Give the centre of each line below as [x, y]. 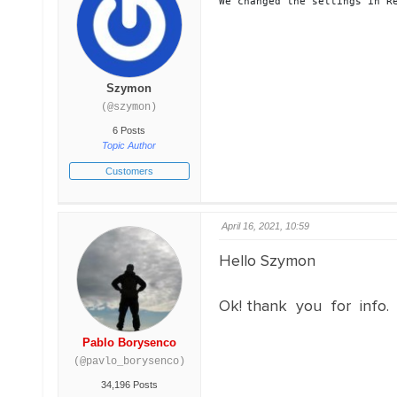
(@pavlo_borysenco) [129, 362]
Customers [129, 171]
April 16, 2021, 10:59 [265, 226]
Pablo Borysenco [129, 343]
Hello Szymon [267, 261]
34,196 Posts [129, 385]
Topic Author [129, 145]
